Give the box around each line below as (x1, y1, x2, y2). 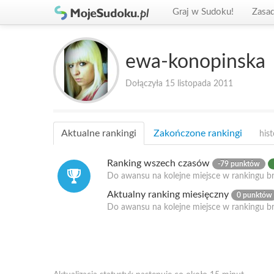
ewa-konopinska (125, 52, 265, 72)
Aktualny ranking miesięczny (107, 190, 231, 199)
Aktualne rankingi (61, 128, 136, 138)
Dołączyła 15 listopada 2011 (125, 80, 233, 88)
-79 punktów (218, 160, 260, 168)
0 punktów (237, 191, 272, 199)
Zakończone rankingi (154, 128, 242, 138)
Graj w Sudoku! (172, 7, 234, 17)
